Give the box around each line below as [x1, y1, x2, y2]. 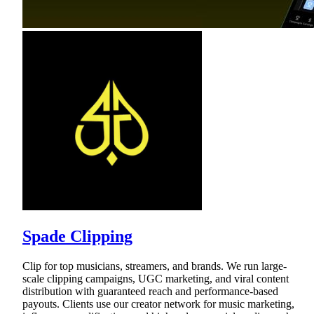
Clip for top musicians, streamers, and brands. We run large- [22, 259, 287, 272]
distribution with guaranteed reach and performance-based [22, 285, 278, 297]
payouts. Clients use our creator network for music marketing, [22, 297, 294, 310]
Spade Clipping [22, 226, 132, 245]
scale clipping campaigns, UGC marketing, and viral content [22, 272, 289, 285]
